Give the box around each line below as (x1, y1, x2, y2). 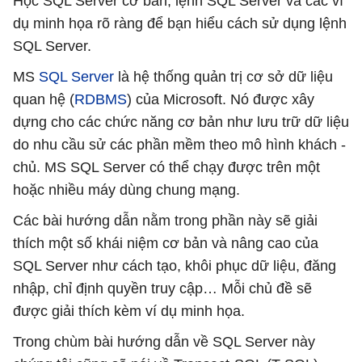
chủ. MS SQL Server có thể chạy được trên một (13, 158, 320, 175)
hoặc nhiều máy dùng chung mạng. (13, 181, 240, 198)
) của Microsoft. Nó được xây (127, 90, 314, 107)
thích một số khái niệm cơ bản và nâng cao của (13, 234, 318, 251)
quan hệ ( (13, 90, 74, 107)
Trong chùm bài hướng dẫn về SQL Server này (13, 333, 315, 350)
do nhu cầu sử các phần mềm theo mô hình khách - (13, 136, 346, 153)
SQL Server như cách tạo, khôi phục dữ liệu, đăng (13, 257, 336, 274)
